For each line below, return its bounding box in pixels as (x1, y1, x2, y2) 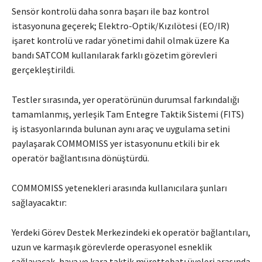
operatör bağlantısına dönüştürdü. (12, 152, 149, 164)
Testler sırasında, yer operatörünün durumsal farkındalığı (12, 94, 239, 106)
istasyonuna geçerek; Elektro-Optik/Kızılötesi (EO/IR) (12, 20, 229, 32)
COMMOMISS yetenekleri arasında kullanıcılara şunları (12, 182, 227, 194)
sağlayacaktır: (12, 196, 67, 209)
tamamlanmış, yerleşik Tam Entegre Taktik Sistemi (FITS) (12, 108, 244, 120)
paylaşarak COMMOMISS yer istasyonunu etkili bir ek (12, 137, 219, 150)
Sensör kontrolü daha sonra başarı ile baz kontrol (12, 5, 209, 18)
